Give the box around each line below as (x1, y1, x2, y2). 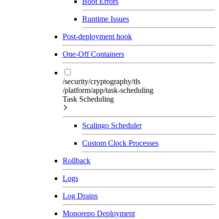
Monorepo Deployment (63, 209, 135, 218)
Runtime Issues (82, 14, 129, 23)
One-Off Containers (63, 49, 124, 58)
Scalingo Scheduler (82, 121, 142, 130)
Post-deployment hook (63, 32, 132, 41)
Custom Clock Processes (82, 138, 158, 147)
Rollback (63, 156, 90, 165)
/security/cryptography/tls (63, 77, 140, 86)
